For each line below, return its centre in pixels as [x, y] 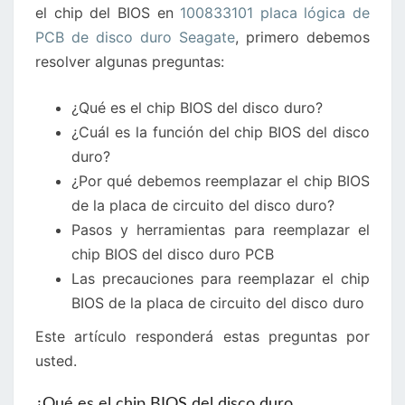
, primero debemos [302, 37]
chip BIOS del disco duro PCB [173, 254]
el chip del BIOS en [108, 13]
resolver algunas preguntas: [130, 61]
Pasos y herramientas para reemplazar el [221, 230]
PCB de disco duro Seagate [135, 37]
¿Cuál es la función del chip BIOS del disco [221, 132]
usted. [56, 361]
